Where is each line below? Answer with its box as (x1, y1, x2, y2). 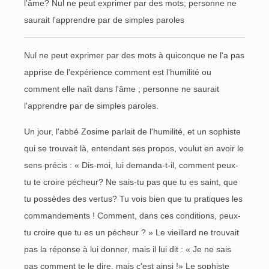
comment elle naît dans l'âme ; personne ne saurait (24, 84, 219, 94)
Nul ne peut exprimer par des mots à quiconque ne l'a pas (24, 50, 244, 60)
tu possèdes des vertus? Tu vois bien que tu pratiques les (24, 194, 243, 204)
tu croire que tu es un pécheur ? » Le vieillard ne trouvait (24, 228, 239, 237)
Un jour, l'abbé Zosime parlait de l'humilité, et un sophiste (24, 127, 241, 136)
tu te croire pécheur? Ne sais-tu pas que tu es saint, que (24, 177, 238, 187)
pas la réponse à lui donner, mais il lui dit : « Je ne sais (24, 244, 231, 254)
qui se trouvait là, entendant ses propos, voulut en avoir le (24, 144, 244, 153)
